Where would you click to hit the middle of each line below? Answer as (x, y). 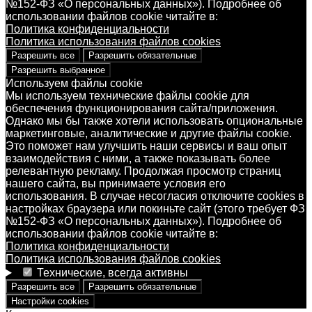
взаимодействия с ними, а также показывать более (138, 159)
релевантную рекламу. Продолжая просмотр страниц (143, 171)
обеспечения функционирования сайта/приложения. (142, 109)
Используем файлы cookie (74, 84)
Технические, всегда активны (112, 273)
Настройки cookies (50, 302)
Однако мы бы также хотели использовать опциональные (154, 121)
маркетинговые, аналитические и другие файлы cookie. (149, 134)
